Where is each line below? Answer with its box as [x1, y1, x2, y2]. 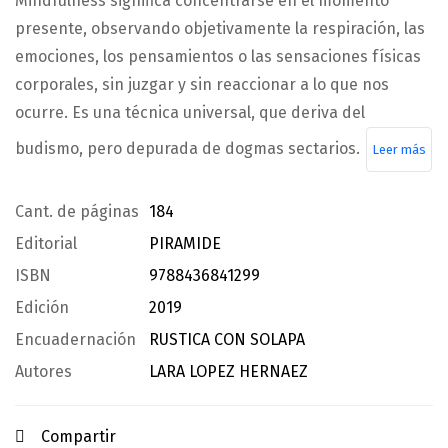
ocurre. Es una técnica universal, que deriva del [15, 103, 365, 122]
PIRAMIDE [149, 234, 221, 253]
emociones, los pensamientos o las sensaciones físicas [15, 47, 421, 66]
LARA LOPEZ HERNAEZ [149, 362, 308, 381]
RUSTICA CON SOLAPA [149, 330, 305, 349]
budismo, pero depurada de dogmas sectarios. [15, 138, 364, 158]
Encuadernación [15, 330, 136, 349]
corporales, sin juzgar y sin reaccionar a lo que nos [15, 75, 389, 94]
